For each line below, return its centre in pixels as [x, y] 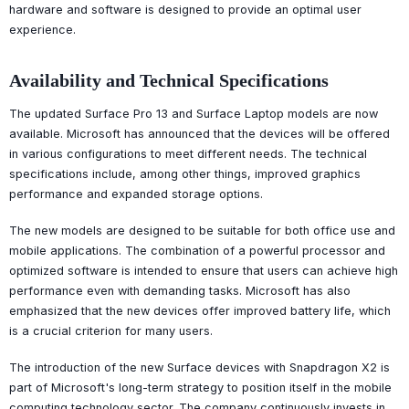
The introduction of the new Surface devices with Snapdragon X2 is [199, 367]
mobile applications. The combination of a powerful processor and [197, 250]
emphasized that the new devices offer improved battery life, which [200, 310]
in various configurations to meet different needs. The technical [188, 153]
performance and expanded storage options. [136, 194]
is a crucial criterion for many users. [111, 330]
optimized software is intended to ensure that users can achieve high [204, 270]
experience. [42, 29]
